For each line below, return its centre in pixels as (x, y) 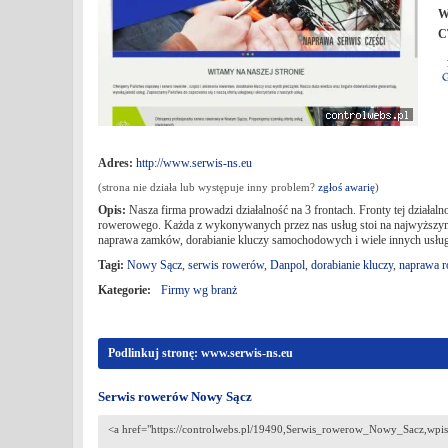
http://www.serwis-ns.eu (194, 163)
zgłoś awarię (346, 187)
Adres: (115, 163)
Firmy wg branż (199, 290)
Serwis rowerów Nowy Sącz (175, 396)
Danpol (287, 265)
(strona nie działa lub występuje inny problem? (208, 187)
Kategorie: (124, 290)
